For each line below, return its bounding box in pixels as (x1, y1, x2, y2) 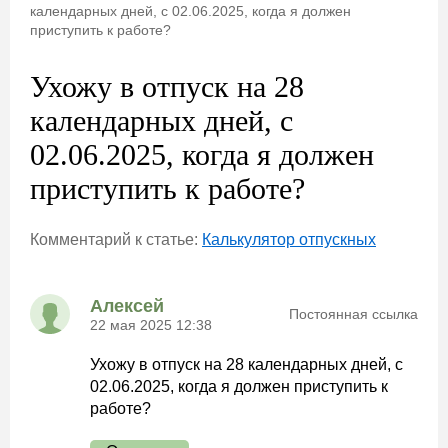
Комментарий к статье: (30, 231, 202, 248)
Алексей (90, 295, 164, 316)
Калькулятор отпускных (202, 231, 376, 248)
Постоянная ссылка (289, 306, 418, 322)
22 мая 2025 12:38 (90, 316, 212, 333)
